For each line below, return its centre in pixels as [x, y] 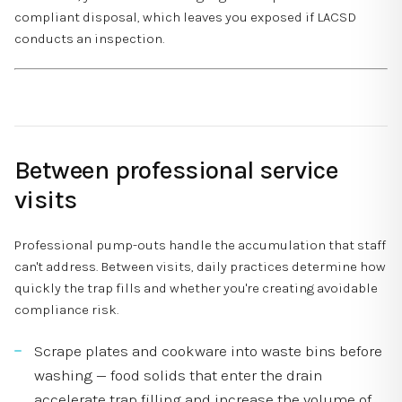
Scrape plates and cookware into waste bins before [208, 351]
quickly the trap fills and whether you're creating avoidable [196, 288]
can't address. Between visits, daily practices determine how [200, 267]
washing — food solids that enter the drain [178, 376]
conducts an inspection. [89, 39]
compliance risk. [66, 310]
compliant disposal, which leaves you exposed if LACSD [185, 17]
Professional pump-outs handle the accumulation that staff [200, 245]
